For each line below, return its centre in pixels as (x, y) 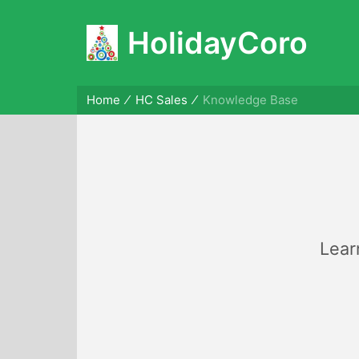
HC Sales (161, 100)
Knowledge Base (250, 100)
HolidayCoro (218, 43)
